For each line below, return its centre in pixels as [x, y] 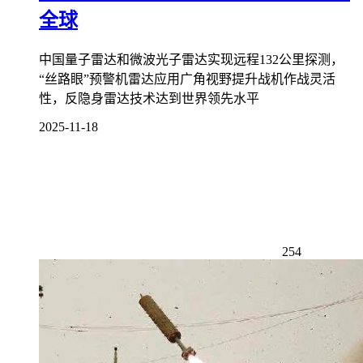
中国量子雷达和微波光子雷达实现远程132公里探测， [191, 59]
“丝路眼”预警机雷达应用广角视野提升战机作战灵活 [187, 79]
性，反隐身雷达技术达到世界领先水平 [149, 98]
